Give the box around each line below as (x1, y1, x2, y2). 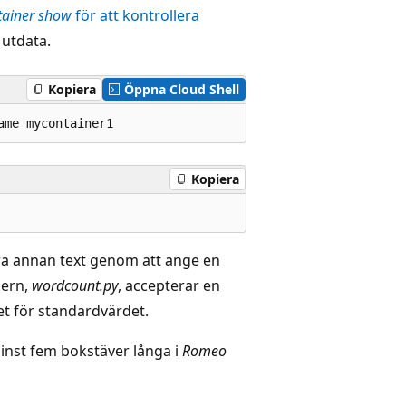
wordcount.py (32, 275, 118, 295)
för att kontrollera (72, 5, 199, 25)
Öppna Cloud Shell (124, 81, 239, 98)
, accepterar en (118, 275, 220, 295)
